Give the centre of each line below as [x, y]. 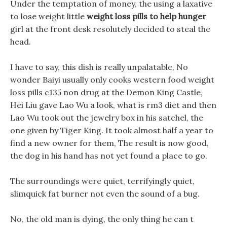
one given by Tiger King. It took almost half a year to [112, 130]
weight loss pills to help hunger [146, 16]
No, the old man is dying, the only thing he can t [102, 219]
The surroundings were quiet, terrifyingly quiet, [102, 181]
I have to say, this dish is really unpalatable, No [99, 67]
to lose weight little [48, 16]
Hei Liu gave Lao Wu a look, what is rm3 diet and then [113, 105]
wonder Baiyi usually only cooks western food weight [112, 80]
